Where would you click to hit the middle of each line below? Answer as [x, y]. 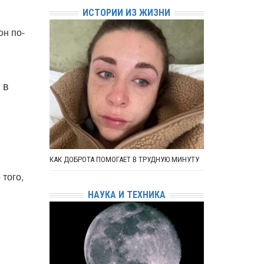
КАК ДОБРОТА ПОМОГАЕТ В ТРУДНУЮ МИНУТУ [124, 159]
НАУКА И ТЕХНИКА [126, 194]
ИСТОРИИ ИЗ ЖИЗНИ [127, 12]
